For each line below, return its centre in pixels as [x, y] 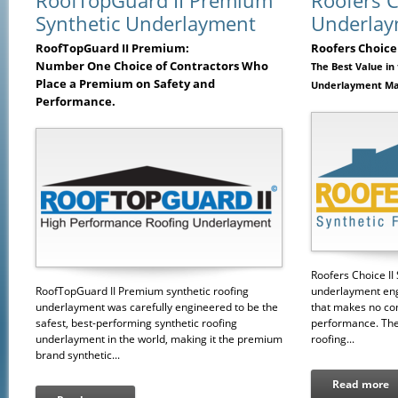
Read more [361, 384]
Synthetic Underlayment [146, 23]
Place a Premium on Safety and [125, 84]
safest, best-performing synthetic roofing [136, 323]
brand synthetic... [78, 355]
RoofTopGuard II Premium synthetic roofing [142, 291]
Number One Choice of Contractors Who [152, 66]
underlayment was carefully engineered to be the [157, 307]
